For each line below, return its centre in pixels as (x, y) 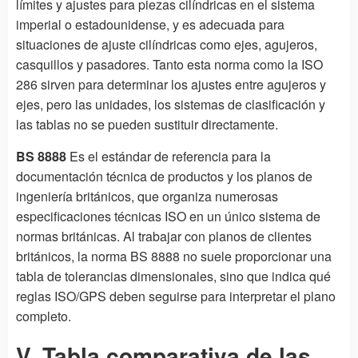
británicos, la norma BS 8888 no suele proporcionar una (174, 256)
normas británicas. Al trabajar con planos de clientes (164, 236)
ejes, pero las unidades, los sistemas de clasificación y (171, 104)
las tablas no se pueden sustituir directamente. (147, 124)
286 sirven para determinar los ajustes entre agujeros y (171, 84)
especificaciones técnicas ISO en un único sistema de (168, 216)
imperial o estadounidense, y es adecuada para (150, 24)
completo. (44, 316)
